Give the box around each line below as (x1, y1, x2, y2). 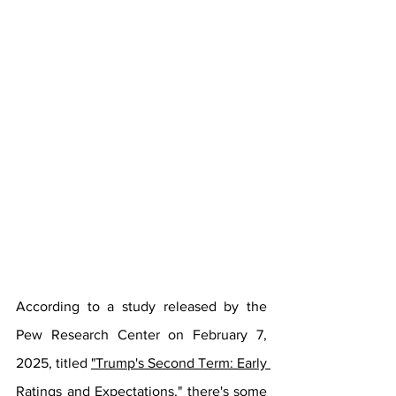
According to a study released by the (16, 299, 267, 314)
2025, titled (16, 355, 91, 370)
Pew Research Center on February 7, (16, 327, 267, 342)
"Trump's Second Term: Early (91, 355, 267, 370)
